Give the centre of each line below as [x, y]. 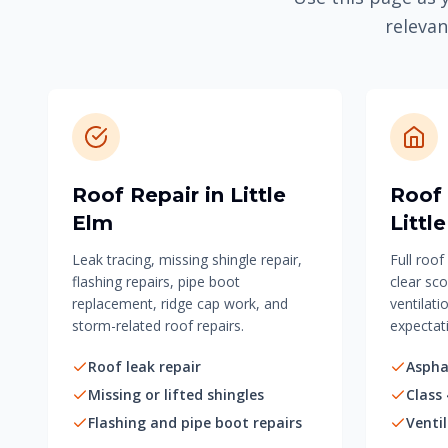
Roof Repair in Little [179, 195]
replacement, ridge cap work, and [180, 303]
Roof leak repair [144, 366]
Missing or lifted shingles [176, 394]
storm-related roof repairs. [158, 325]
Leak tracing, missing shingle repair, [187, 259]
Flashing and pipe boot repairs [195, 422]
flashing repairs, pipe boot [156, 281]
